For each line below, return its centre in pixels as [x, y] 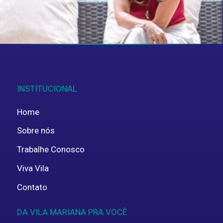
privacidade [43, 6]
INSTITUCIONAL [47, 89]
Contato [32, 187]
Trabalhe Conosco [51, 150]
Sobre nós [36, 131]
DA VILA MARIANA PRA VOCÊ [72, 212]
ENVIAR [181, 29]
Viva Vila [33, 168]
